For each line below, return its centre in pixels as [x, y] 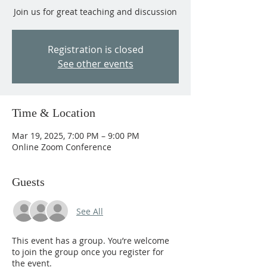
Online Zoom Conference [62, 147]
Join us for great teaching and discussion [95, 12]
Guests [28, 182]
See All [90, 211]
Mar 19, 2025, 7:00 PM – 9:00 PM [76, 136]
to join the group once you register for [88, 252]
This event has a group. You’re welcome [91, 240]
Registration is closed [95, 49]
